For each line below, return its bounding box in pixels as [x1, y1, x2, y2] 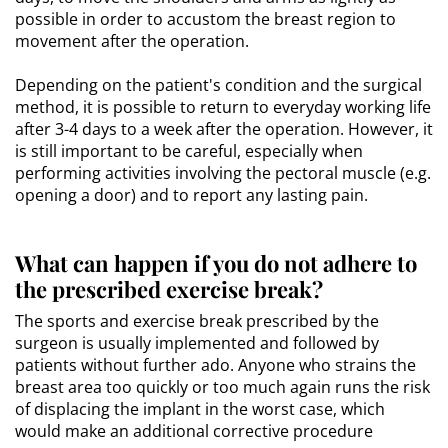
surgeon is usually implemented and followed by [15, 331, 379, 354]
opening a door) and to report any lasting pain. [15, 183, 368, 206]
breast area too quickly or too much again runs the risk [15, 375, 430, 398]
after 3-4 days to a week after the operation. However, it [15, 117, 433, 140]
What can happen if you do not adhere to [15, 247, 417, 278]
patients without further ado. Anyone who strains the [15, 353, 416, 376]
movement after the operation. [15, 29, 249, 52]
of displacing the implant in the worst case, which [15, 397, 385, 420]
